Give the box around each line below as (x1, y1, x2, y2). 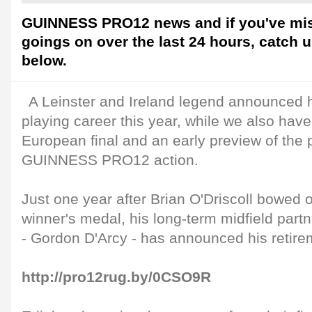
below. (22, 52, 67, 69)
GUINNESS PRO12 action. (22, 152, 198, 169)
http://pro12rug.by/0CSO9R (22, 269, 211, 286)
